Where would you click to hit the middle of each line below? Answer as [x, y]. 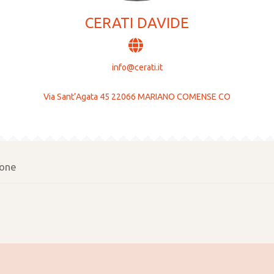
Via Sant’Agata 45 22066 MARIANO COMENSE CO [137, 96]
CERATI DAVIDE [137, 23]
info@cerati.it [137, 67]
